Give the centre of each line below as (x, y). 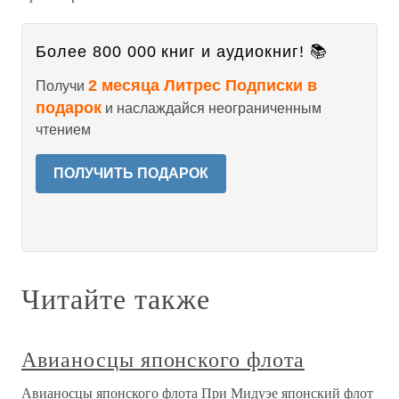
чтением (63, 130)
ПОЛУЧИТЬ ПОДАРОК (131, 173)
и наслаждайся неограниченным (212, 108)
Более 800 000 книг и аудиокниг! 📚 (182, 52)
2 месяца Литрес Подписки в (203, 85)
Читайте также (116, 298)
